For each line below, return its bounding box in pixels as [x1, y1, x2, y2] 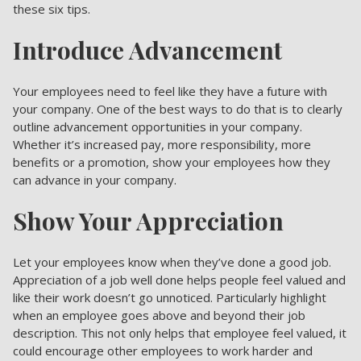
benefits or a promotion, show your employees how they [13, 153, 330, 170]
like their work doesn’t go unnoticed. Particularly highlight [13, 288, 326, 305]
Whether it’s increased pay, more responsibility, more [13, 135, 311, 152]
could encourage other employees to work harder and [13, 342, 313, 359]
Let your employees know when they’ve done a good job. [13, 253, 331, 270]
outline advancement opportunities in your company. [13, 118, 302, 135]
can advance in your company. [13, 171, 176, 188]
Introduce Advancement [13, 33, 282, 66]
